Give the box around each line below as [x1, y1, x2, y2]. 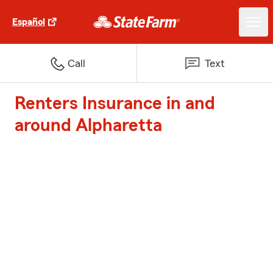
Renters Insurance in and [15, 94, 215, 113]
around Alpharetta [15, 116, 162, 135]
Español [12, 17, 45, 27]
